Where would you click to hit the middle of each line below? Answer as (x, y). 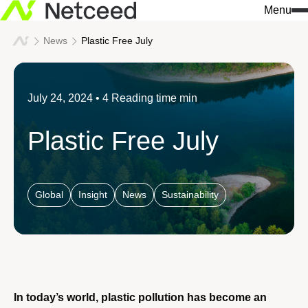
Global (49, 195)
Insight (93, 195)
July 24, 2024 (60, 98)
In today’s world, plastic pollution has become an (140, 297)
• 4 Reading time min (146, 98)
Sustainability (190, 195)
